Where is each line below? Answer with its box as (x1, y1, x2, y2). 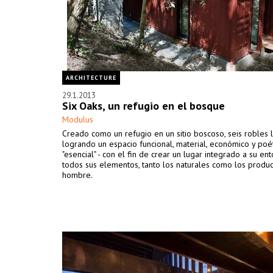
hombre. (62, 169, 93, 180)
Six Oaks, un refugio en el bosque (62, 99, 225, 113)
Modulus (62, 114, 93, 125)
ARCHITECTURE (66, 74, 116, 82)
